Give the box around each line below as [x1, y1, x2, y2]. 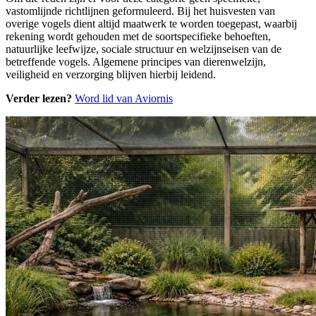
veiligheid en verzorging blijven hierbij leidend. [6, 68, 216, 81]
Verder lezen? [6, 92, 72, 105]
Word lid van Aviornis [75, 92, 173, 105]
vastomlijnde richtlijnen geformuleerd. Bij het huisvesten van [6, 5, 275, 18]
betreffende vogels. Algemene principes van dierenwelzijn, [6, 56, 266, 68]
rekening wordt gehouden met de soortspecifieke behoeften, [6, 30, 271, 43]
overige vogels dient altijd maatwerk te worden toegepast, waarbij [6, 18, 297, 30]
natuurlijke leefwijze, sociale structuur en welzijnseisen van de [6, 43, 281, 56]
